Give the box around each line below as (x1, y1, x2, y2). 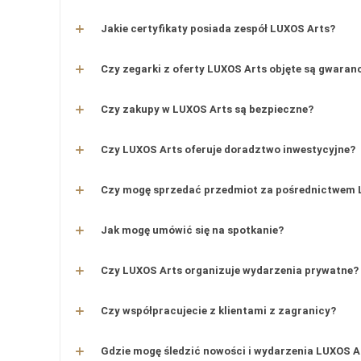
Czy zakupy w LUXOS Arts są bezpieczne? (101, 103, 314, 115)
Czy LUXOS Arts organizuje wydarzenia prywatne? (101, 264, 359, 276)
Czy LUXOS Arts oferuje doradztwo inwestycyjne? (101, 143, 356, 156)
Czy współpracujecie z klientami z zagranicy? (101, 305, 337, 317)
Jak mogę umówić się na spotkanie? (101, 224, 284, 236)
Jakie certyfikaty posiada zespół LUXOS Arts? (101, 23, 336, 35)
